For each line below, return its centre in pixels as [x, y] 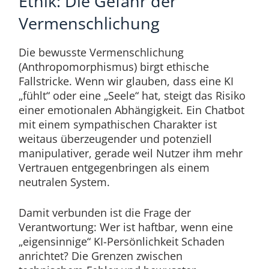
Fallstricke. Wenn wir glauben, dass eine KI [126, 81]
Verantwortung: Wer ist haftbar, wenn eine [125, 227]
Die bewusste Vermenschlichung [101, 53]
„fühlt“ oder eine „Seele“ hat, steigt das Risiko [132, 96]
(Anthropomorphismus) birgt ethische [113, 67]
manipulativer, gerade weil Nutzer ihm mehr [130, 153]
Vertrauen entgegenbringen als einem [114, 168]
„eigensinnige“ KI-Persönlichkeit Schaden [121, 242]
